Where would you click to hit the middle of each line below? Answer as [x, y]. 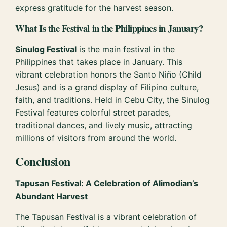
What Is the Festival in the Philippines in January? [109, 28]
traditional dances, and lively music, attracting [104, 125]
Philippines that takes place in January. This [99, 62]
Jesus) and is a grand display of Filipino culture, [107, 87]
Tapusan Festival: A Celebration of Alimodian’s [107, 183]
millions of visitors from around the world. [96, 138]
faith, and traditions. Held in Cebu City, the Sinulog [113, 100]
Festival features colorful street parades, [93, 113]
